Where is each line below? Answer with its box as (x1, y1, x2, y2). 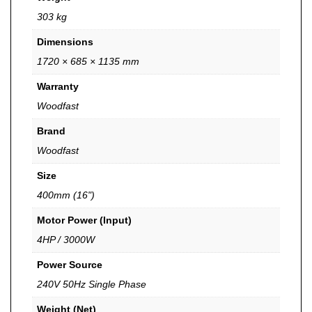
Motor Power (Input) (37, 214, 132, 226)
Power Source (37, 258, 102, 270)
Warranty (37, 80, 79, 92)
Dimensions (37, 36, 93, 47)
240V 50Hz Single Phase (37, 278, 146, 290)
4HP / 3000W (37, 233, 95, 245)
